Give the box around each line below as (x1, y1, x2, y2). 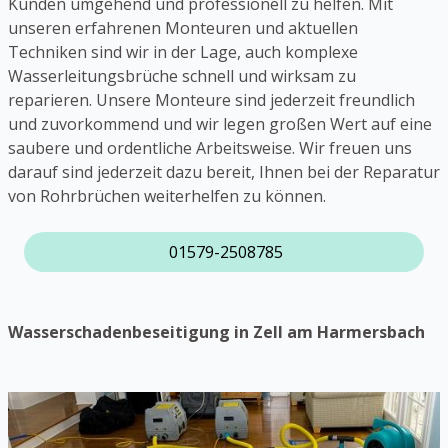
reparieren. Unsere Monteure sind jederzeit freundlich (8, 89, 415, 112)
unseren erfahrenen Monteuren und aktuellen (8, 17, 358, 40)
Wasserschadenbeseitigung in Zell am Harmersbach (8, 321, 425, 344)
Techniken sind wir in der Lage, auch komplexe (8, 41, 358, 64)
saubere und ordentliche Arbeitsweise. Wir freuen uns (8, 137, 412, 160)
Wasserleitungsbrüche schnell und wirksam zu (8, 65, 356, 88)
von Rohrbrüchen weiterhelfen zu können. (8, 185, 330, 208)
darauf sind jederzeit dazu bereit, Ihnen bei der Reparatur (8, 161, 440, 184)
